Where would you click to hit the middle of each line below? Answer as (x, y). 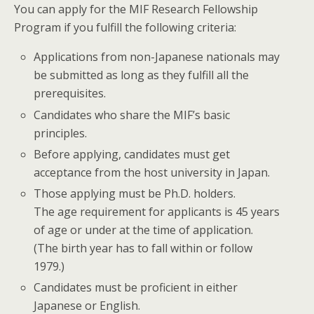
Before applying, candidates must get (132, 154)
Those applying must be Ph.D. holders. (135, 193)
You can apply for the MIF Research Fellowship (136, 9)
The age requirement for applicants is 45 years (157, 211)
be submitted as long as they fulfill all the (142, 75)
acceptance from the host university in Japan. (152, 172)
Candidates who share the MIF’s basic (132, 115)
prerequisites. (70, 94)
